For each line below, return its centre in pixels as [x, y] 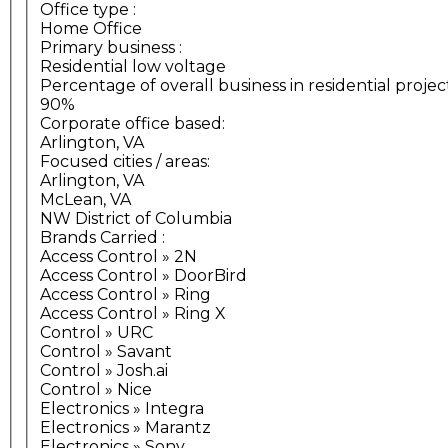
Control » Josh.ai [104, 371]
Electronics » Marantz [125, 428]
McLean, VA [85, 200]
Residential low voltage [133, 67]
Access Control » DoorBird [143, 276]
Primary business [107, 48]
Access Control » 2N [118, 257]
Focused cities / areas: [127, 162]
